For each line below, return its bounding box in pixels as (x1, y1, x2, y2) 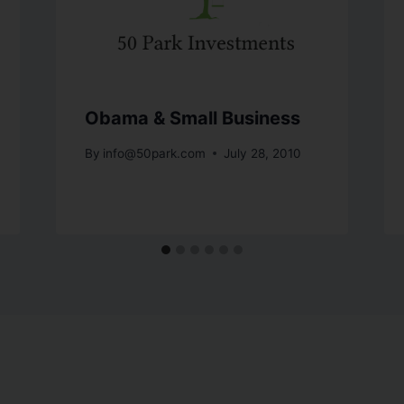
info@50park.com (102, 145, 206, 161)
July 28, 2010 (223, 145, 301, 161)
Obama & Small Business (84, 106, 300, 129)
